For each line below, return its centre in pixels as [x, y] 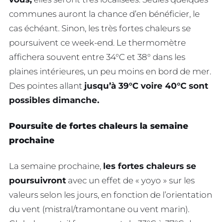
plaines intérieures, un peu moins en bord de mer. [110, 72]
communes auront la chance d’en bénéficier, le [104, 14]
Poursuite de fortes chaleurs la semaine [99, 126]
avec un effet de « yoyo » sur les [130, 180]
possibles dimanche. [54, 100]
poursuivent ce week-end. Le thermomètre [97, 43]
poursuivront [37, 180]
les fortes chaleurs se [150, 166]
